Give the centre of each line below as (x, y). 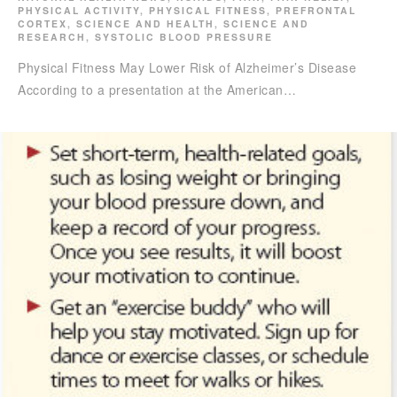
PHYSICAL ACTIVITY (79, 10)
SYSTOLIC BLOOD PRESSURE (184, 36)
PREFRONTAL (316, 10)
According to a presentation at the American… (157, 89)
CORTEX (43, 23)
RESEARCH (52, 36)
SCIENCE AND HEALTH (145, 23)
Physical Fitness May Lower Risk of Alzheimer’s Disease (187, 67)
